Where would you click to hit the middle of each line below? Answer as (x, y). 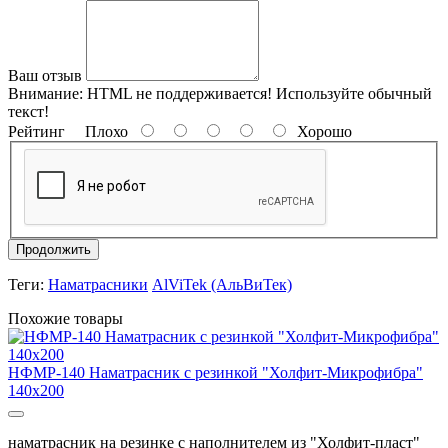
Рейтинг (36, 132)
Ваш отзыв (45, 76)
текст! (28, 112)
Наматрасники (98, 284)
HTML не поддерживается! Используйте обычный (257, 94)
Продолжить (53, 249)
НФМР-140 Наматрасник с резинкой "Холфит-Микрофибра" (215, 372)
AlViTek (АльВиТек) (222, 284)
